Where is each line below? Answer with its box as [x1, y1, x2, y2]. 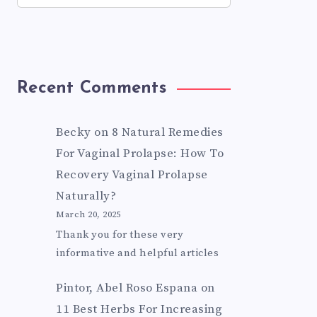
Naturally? [56, 188, 117, 204]
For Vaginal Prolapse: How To [56, 146, 224, 161]
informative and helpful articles [56, 246, 219, 260]
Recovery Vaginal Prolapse [56, 167, 208, 183]
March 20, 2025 [56, 209, 122, 220]
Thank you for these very [56, 228, 184, 242]
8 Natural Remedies [111, 125, 224, 140]
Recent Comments [17, 80, 166, 97]
